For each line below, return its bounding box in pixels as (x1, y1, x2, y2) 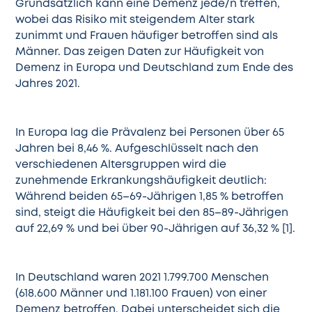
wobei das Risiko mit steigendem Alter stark (15, 15, 256, 25)
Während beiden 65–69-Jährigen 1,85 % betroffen (15, 192, 284, 203)
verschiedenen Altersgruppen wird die (15, 160, 227, 171)
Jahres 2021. (15, 79, 81, 89)
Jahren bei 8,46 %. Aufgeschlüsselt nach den (15, 144, 259, 155)
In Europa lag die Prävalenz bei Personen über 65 (15, 128, 285, 139)
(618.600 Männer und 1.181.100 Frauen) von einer (15, 289, 267, 299)
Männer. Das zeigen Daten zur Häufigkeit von (15, 47, 265, 57)
